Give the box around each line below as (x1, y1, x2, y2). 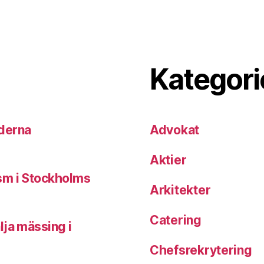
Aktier (150, 153, 187, 168)
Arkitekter (150, 183, 211, 198)
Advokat (150, 123, 200, 138)
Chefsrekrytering (150, 243, 252, 258)
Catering (150, 213, 202, 228)
